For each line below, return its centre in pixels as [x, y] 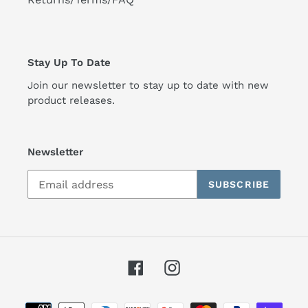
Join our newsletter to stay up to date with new [148, 85]
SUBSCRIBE [239, 184]
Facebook [169, 266]
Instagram [207, 266]
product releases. [73, 100]
